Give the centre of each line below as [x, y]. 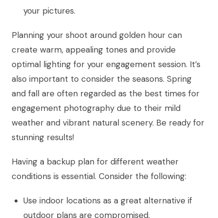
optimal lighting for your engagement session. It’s [106, 64]
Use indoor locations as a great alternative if [108, 201]
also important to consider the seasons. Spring [102, 79]
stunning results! [43, 137]
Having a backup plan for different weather [95, 162]
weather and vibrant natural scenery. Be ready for [108, 123]
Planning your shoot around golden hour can [97, 35]
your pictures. [49, 11]
